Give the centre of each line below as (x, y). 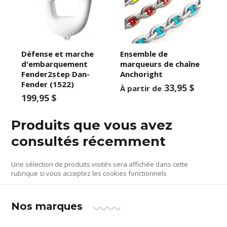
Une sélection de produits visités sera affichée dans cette (100, 164)
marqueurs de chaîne (160, 64)
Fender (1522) (48, 84)
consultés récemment (89, 141)
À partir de (141, 88)
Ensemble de (144, 53)
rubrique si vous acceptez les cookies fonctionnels (89, 173)
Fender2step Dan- (56, 74)
